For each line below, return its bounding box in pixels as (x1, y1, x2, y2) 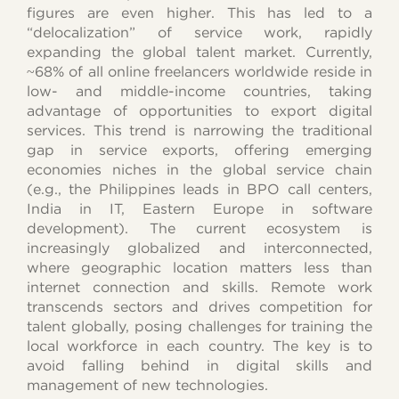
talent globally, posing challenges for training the (27, 318, 372, 336)
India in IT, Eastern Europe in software (27, 200, 372, 218)
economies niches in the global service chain (27, 161, 372, 179)
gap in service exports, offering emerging (27, 142, 372, 159)
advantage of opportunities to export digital (27, 102, 372, 120)
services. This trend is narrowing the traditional (27, 122, 372, 140)
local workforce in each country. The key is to (27, 338, 372, 355)
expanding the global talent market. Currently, (27, 44, 372, 61)
